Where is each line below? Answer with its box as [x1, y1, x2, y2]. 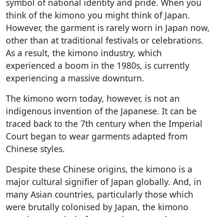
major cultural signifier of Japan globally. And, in [6, 175, 201, 187]
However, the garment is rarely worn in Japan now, [6, 21, 210, 33]
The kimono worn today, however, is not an [6, 92, 180, 104]
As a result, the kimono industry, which [6, 46, 162, 59]
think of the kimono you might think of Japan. [6, 9, 190, 21]
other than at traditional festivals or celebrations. [6, 34, 203, 46]
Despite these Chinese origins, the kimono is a [6, 163, 192, 175]
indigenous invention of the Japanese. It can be [6, 105, 197, 117]
